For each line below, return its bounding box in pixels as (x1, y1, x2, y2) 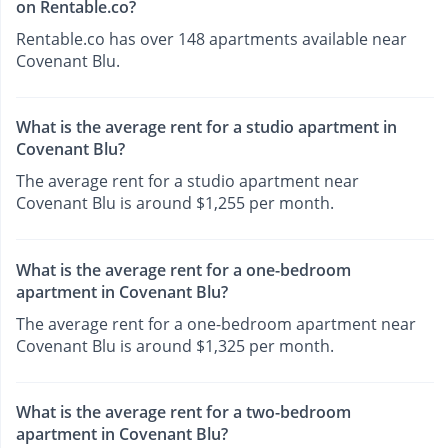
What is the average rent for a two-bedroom (16, 400, 351, 423)
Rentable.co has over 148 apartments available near (16, 27, 407, 50)
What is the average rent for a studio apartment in (16, 116, 397, 139)
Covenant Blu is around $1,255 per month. (16, 192, 334, 215)
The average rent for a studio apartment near (16, 170, 359, 193)
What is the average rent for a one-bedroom (16, 258, 351, 281)
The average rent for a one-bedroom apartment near (16, 312, 416, 335)
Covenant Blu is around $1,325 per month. (16, 334, 334, 357)
